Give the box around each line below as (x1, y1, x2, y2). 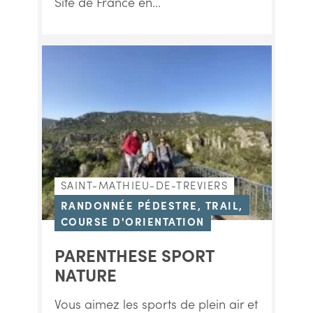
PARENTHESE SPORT (54, 243, 214, 266)
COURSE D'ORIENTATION (60, 214, 205, 228)
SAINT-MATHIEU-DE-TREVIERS (60, 177, 228, 192)
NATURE (54, 263, 117, 286)
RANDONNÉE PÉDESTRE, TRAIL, (60, 198, 243, 212)
